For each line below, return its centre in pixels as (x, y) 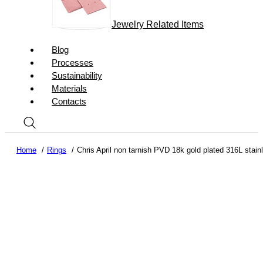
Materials (69, 88)
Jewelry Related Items (158, 24)
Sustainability (77, 75)
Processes (73, 63)
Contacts (69, 101)
